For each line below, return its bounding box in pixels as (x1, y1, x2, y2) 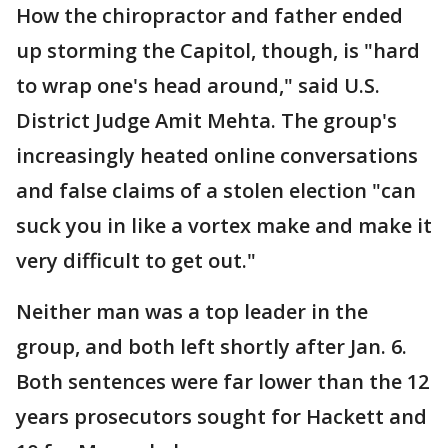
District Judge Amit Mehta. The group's (16, 106, 397, 134)
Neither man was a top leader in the (16, 297, 368, 325)
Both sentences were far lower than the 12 (16, 367, 429, 395)
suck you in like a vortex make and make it (16, 211, 432, 239)
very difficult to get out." (16, 246, 256, 274)
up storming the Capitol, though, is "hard (16, 36, 420, 64)
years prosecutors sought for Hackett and (16, 402, 427, 430)
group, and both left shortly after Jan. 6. (16, 332, 407, 360)
